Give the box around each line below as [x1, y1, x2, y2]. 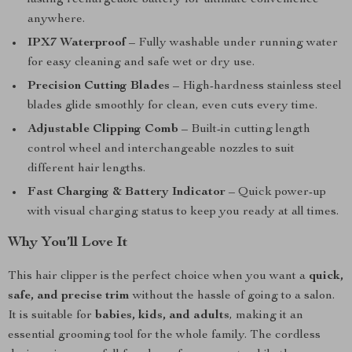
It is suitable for [8, 310, 95, 322]
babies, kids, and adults [95, 310, 229, 322]
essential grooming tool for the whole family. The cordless [8, 329, 321, 342]
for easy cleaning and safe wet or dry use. [27, 57, 255, 69]
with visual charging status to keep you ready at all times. [27, 206, 339, 218]
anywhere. [27, 13, 85, 26]
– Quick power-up [225, 186, 326, 199]
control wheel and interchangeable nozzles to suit [27, 143, 295, 156]
